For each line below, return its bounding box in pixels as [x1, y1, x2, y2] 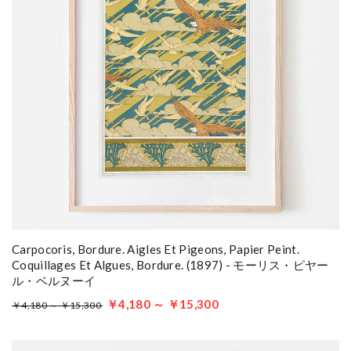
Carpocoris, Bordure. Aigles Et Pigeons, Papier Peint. [12, 242, 299, 256]
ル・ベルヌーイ [12, 273, 96, 288]
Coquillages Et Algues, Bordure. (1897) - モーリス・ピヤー [12, 258, 329, 272]
